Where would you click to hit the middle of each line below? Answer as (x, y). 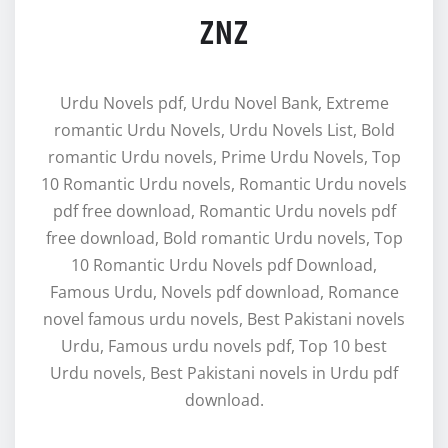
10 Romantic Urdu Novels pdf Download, (224, 264)
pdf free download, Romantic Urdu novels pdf (224, 210)
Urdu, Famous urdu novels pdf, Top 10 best (224, 345)
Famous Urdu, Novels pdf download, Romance (224, 291)
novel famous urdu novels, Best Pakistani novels (224, 318)
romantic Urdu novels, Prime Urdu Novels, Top (224, 156)
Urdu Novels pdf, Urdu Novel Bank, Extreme (224, 102)
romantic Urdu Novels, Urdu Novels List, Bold (224, 129)
